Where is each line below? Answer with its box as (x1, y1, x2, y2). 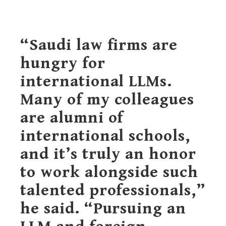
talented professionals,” (20, 181, 205, 200)
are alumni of (20, 108, 124, 127)
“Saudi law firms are (20, 35, 178, 54)
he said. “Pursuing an (20, 199, 187, 218)
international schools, (20, 126, 190, 145)
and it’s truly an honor (20, 144, 196, 163)
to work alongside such (20, 162, 198, 182)
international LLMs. (20, 72, 173, 91)
